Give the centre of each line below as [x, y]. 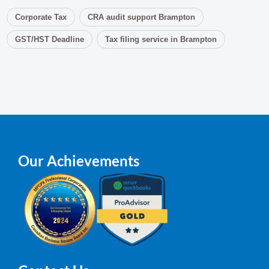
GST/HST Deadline [50, 39]
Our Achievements [79, 160]
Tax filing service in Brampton [161, 39]
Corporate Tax [41, 17]
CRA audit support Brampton [142, 17]
